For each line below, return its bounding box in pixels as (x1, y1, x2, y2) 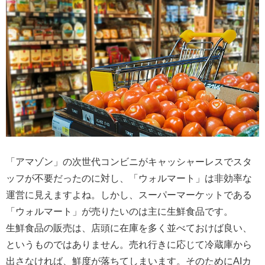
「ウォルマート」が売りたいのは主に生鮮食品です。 (6, 206, 233, 216)
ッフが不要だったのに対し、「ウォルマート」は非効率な (6, 173, 252, 183)
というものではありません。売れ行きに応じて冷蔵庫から (6, 240, 252, 250)
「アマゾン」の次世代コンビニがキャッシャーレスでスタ (6, 157, 252, 167)
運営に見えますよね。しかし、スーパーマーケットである (6, 190, 252, 200)
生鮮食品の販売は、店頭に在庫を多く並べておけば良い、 (6, 223, 252, 233)
